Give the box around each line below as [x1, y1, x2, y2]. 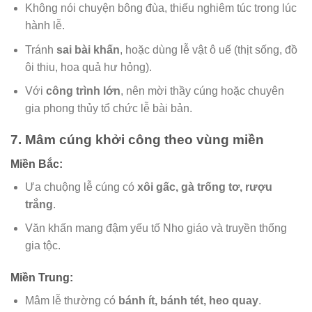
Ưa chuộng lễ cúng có [24, 180, 137, 193]
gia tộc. [24, 240, 61, 252]
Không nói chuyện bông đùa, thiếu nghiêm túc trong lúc [24, 1, 297, 14]
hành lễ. [24, 19, 65, 31]
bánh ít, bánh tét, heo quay [118, 294, 258, 306]
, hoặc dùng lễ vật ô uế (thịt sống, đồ [119, 43, 297, 56]
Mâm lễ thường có [24, 294, 118, 306]
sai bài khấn [56, 43, 120, 56]
